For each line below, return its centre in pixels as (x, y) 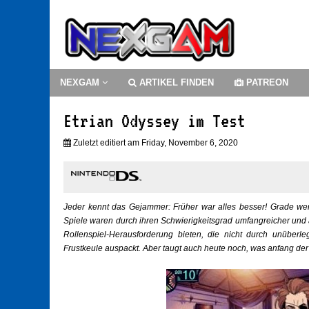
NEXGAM (81, 83)
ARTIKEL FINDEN (175, 83)
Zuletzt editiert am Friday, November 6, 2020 (154, 143)
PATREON (266, 83)
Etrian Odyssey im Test (154, 121)
